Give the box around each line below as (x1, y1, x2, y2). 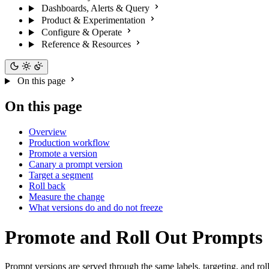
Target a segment (29, 170, 93, 181)
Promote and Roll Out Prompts (5, 226, 262, 248)
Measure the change (29, 192, 104, 202)
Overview (29, 127, 67, 138)
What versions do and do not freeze (29, 202, 163, 213)
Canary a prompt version (29, 159, 122, 170)
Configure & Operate (41, 27, 122, 38)
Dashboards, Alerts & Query (41, 3, 150, 14)
